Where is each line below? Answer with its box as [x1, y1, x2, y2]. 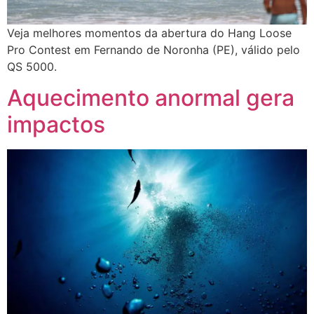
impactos [7, 111, 105, 139]
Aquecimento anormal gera [7, 84, 294, 112]
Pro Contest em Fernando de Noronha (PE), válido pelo [7, 42, 300, 57]
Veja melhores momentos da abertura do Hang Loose [7, 25, 292, 40]
